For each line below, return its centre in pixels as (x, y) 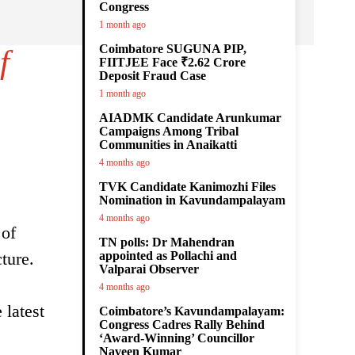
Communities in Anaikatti (168, 145)
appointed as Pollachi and (168, 256)
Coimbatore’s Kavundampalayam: (192, 311)
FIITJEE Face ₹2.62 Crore (172, 62)
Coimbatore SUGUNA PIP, (173, 49)
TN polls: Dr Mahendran (167, 242)
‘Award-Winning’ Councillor (177, 338)
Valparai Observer (149, 269)
